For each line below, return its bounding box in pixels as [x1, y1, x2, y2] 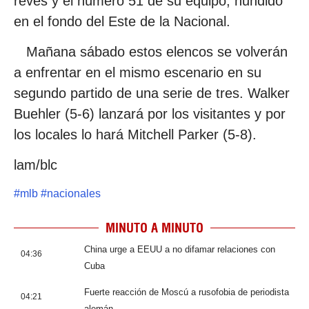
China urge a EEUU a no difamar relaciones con [84, 243, 275, 255]
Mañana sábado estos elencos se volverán [14, 44, 288, 60]
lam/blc [14, 157, 57, 173]
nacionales [47, 187, 101, 199]
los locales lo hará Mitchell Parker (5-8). [14, 127, 257, 143]
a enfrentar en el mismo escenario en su [14, 65, 261, 81]
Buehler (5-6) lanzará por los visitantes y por [14, 106, 286, 122]
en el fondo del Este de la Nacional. [14, 13, 230, 29]
